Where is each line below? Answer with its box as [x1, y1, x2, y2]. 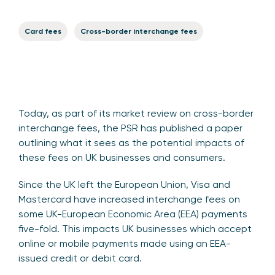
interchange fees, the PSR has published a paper [18, 122, 242, 134]
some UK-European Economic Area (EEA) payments [18, 207, 247, 220]
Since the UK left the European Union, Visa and [18, 178, 230, 190]
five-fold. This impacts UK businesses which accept [18, 222, 252, 234]
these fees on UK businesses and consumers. [18, 151, 225, 163]
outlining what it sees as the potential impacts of [18, 136, 244, 149]
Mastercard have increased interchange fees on [18, 193, 240, 205]
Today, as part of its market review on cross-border [18, 107, 254, 119]
